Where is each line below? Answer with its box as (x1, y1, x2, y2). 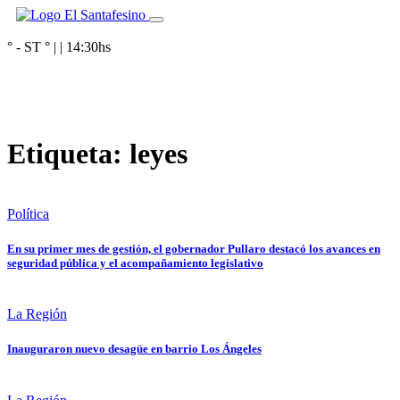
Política (7, 205, 49, 221)
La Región (7, 306, 67, 322)
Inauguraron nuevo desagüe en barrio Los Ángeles (7, 342, 262, 356)
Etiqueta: (7, 137, 129, 171)
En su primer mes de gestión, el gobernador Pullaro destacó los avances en (7, 242, 380, 256)
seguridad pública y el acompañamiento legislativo (7, 256, 263, 271)
